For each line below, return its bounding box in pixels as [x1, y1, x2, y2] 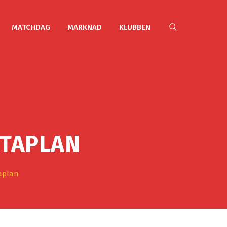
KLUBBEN [119, 23, 150, 32]
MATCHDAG [12, 23, 50, 32]
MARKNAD [67, 23, 102, 32]
